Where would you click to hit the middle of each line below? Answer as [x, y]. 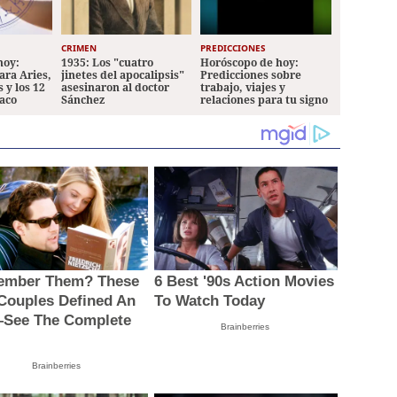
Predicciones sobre [251, 75]
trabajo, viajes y [243, 88]
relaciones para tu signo [265, 100]
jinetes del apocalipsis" [122, 75]
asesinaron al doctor [115, 88]
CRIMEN [78, 48]
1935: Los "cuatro [107, 63]
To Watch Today [209, 300]
